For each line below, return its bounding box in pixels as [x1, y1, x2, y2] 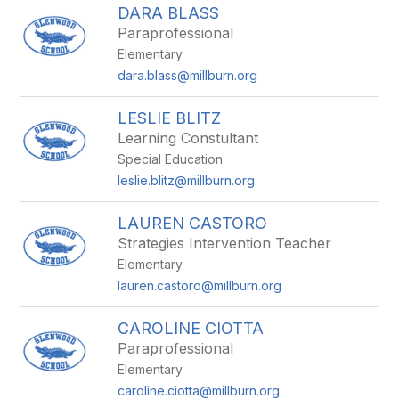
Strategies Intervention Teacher [118, 234, 332, 252]
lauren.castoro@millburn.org [118, 278, 282, 293]
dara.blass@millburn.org [118, 68, 258, 83]
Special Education [118, 151, 224, 167]
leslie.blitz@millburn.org [118, 173, 256, 188]
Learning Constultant [118, 129, 259, 147]
